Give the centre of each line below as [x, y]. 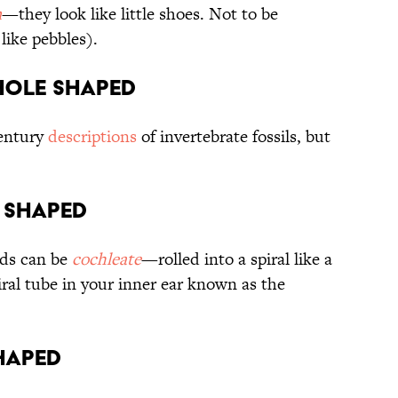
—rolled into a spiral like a [237, 259]
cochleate [107, 259]
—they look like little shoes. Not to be [140, 14]
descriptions [92, 137]
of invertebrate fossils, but [234, 137]
